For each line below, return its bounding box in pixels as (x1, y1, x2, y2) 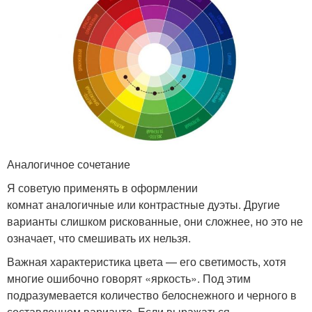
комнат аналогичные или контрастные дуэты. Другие (7, 196, 280, 213)
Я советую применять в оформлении (7, 180, 198, 196)
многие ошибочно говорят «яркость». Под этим (7, 270, 251, 287)
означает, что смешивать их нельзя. (7, 230, 191, 247)
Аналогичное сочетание (7, 156, 130, 173)
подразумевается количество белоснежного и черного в (7, 287, 297, 304)
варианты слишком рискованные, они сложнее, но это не (7, 213, 303, 230)
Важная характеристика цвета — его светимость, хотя (7, 253, 286, 270)
